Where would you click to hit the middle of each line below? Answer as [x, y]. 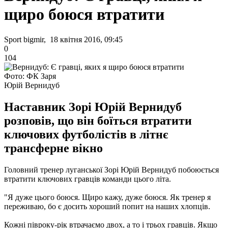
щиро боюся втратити [84, 15]
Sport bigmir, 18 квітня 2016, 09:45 [63, 39]
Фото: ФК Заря [30, 76]
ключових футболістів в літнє [86, 134]
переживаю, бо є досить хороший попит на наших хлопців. [107, 206]
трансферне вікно [53, 148]
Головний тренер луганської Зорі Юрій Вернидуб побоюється [111, 169]
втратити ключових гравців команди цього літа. [88, 179]
